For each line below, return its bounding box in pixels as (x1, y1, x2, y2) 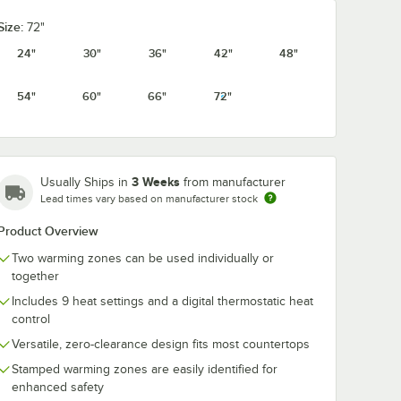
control (12, 312, 50, 326)
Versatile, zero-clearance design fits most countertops (12, 337, 310, 351)
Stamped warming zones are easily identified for (12, 363, 277, 376)
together (12, 269, 59, 283)
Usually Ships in (40, 175, 132, 189)
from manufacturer (183, 175, 286, 189)
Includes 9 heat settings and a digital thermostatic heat (12, 294, 313, 308)
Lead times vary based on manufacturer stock (40, 192, 258, 205)
